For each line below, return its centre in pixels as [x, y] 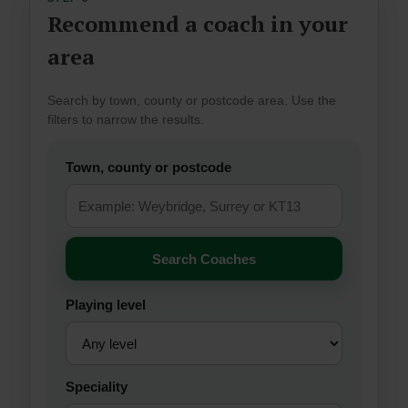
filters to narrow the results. [126, 120]
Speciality [97, 387]
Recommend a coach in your [198, 24]
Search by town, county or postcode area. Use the [192, 101]
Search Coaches [204, 259]
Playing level [106, 305]
